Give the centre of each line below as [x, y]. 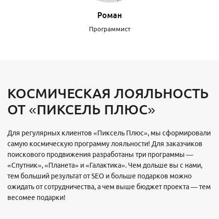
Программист [109, 29]
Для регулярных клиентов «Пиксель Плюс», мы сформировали [109, 133]
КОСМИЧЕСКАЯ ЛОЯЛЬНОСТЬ [108, 93]
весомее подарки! [36, 197]
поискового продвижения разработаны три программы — [100, 154]
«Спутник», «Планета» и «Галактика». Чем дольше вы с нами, [105, 165]
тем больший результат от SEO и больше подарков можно [99, 176]
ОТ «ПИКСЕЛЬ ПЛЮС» [81, 109]
